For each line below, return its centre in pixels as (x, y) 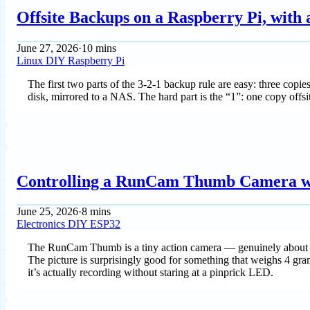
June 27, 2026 (47, 48)
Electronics (42, 224)
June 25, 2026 (47, 212)
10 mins (99, 48)
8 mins (96, 212)
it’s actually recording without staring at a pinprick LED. (151, 273)
